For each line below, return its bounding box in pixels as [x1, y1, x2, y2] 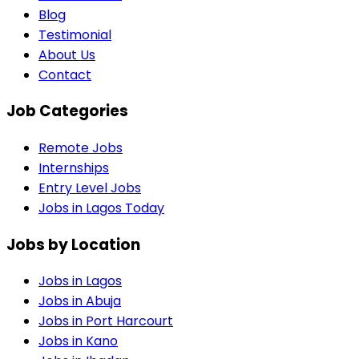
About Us [38, 45, 95, 64]
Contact [38, 65, 91, 84]
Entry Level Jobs [38, 178, 141, 197]
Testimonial [38, 25, 111, 44]
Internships [38, 158, 109, 177]
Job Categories [6, 100, 128, 123]
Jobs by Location [6, 233, 140, 256]
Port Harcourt [86, 312, 173, 331]
